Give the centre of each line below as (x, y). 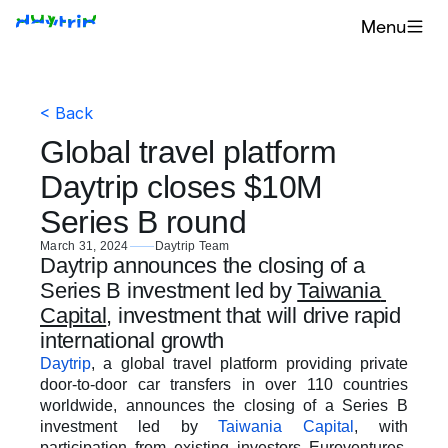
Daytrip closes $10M (181, 187)
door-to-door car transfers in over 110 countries (224, 384)
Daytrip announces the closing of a (202, 265)
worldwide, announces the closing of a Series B (224, 405)
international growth (135, 340)
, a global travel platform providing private (249, 363)
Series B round (143, 222)
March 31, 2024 (84, 246)
